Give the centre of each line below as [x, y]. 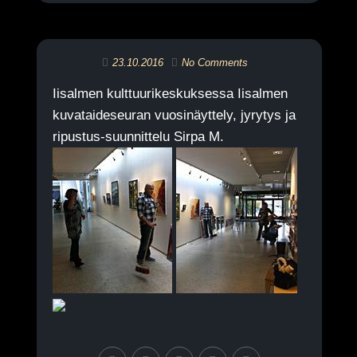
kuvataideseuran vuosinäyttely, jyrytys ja [174, 115]
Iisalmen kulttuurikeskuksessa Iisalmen [170, 94]
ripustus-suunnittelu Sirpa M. [138, 137]
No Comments [215, 63]
